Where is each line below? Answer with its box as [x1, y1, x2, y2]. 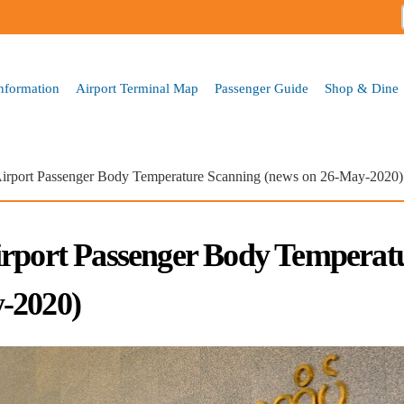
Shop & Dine [325, 81, 399, 96]
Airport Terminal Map [76, 81, 198, 96]
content [149, 37, 188, 50]
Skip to [149, 3, 187, 16]
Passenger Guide [215, 81, 308, 96]
